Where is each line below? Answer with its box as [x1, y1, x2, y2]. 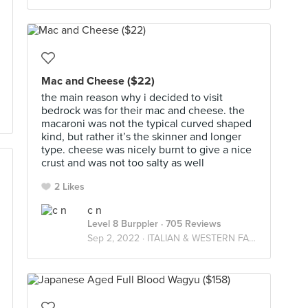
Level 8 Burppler [87, 218, 158, 230]
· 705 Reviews [158, 218, 221, 230]
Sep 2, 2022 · [87, 232, 147, 244]
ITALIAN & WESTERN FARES [147, 232, 249, 244]
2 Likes [54, 181, 85, 192]
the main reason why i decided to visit [41, 91, 223, 104]
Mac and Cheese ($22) [41, 74, 155, 88]
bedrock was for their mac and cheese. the [41, 104, 245, 118]
